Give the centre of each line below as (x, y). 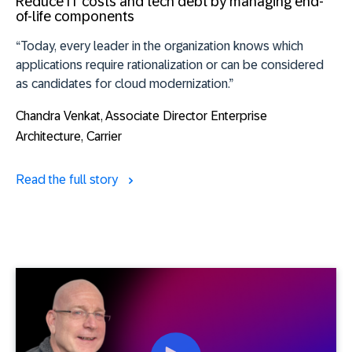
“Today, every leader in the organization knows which (159, 46)
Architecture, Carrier (69, 137)
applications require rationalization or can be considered (170, 65)
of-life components (75, 17)
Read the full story (68, 180)
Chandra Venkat (58, 116)
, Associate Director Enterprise (184, 116)
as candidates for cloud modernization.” (125, 84)
